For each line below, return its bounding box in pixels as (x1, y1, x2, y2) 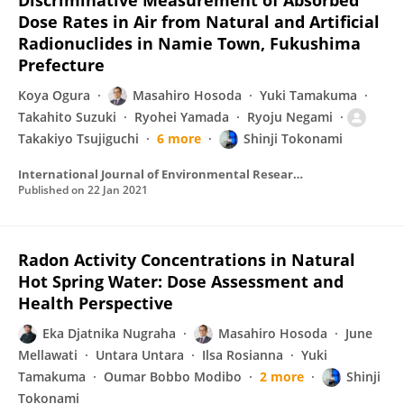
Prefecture (18, 54, 105, 76)
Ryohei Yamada (134, 108, 229, 125)
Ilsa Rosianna (202, 346, 283, 363)
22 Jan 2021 (87, 182, 148, 197)
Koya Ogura (18, 87, 90, 104)
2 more (260, 368, 304, 385)
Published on (18, 182, 87, 197)
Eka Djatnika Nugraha (42, 325, 176, 342)
